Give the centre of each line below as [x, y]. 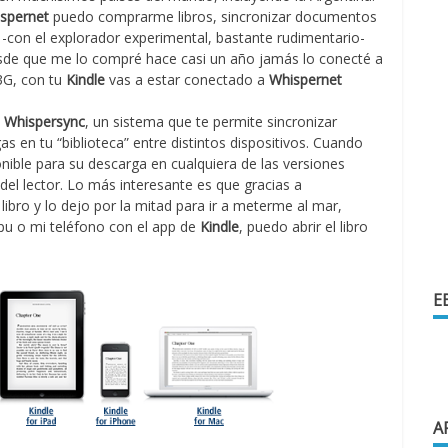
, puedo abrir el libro [304, 226]
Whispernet [306, 79]
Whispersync [45, 121]
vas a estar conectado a [187, 79]
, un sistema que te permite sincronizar [211, 121]
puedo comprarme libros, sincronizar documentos [213, 16]
